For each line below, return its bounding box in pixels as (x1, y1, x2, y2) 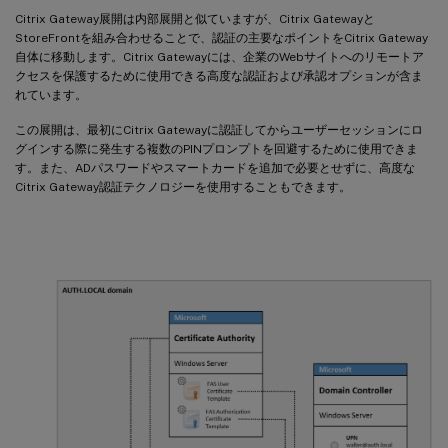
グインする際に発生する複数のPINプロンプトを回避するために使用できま (15, 141, 418, 156)
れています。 (15, 87, 87, 102)
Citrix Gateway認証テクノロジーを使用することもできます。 (15, 179, 351, 194)
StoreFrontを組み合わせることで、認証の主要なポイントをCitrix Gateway (15, 30, 428, 45)
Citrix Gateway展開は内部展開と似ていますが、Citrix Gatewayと (15, 11, 375, 26)
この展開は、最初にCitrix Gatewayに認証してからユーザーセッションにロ (15, 122, 423, 137)
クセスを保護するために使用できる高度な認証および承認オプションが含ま (15, 68, 423, 83)
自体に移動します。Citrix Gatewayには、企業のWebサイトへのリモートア (15, 49, 424, 64)
